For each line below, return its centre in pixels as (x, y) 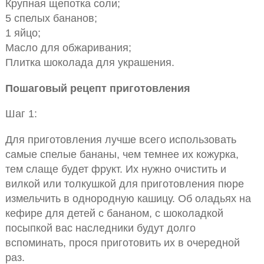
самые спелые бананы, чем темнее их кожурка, (122, 154)
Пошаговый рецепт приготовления (98, 88)
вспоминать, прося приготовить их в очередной (122, 242)
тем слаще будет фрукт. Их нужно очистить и (115, 169)
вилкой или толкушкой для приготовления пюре (124, 183)
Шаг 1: (21, 114)
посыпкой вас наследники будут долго (100, 227)
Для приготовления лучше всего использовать (121, 139)
